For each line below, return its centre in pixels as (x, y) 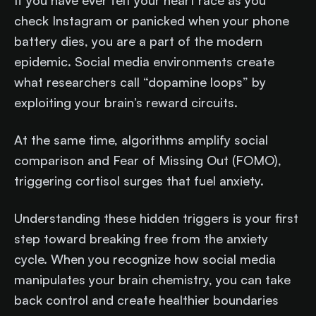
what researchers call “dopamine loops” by (140, 82)
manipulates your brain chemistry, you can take (152, 279)
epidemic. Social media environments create (144, 61)
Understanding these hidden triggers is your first (156, 218)
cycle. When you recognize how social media (145, 259)
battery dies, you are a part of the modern (138, 41)
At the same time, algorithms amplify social (141, 140)
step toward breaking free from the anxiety (141, 238)
